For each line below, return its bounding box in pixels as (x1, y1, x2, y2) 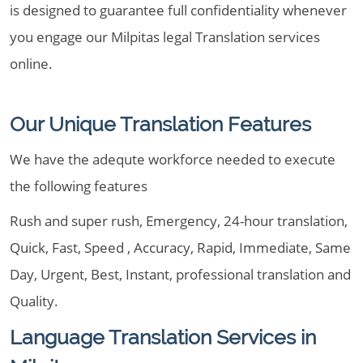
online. (10, 54, 53, 73)
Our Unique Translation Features (10, 112, 311, 136)
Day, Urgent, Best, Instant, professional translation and (10, 265, 351, 284)
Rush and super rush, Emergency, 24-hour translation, (10, 211, 348, 230)
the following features (10, 177, 147, 195)
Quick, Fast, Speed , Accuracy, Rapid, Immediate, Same (10, 238, 351, 257)
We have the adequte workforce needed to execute (10, 150, 335, 169)
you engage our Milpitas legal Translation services (10, 28, 320, 46)
